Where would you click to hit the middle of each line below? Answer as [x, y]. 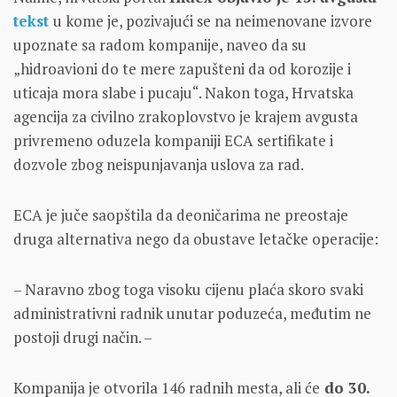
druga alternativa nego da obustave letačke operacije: [196, 239]
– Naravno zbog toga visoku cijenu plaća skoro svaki [188, 290]
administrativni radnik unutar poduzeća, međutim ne [192, 314]
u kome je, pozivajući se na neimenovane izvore [213, 21]
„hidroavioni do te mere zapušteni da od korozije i [182, 69]
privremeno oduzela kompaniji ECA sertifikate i [173, 141]
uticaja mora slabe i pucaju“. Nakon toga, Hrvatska [183, 93]
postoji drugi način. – [83, 338]
